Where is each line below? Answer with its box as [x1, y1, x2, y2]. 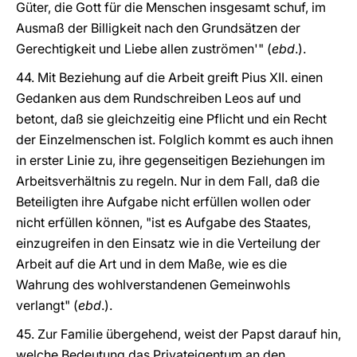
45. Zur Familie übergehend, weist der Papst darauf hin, [16, 326, 341, 342]
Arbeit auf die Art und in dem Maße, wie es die [16, 256, 287, 272]
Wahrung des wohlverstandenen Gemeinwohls [16, 277, 290, 292]
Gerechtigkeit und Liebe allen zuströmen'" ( [16, 41, 272, 57]
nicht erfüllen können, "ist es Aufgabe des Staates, [16, 214, 311, 230]
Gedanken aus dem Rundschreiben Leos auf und [16, 90, 301, 106]
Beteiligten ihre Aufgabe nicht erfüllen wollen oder [16, 194, 311, 210]
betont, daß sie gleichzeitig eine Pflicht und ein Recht [16, 111, 327, 127]
